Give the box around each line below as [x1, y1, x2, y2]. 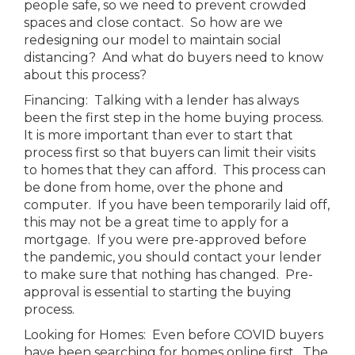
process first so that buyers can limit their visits [24, 145, 315, 160]
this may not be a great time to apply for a [24, 215, 288, 230]
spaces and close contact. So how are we [24, 15, 283, 30]
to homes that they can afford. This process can [24, 162, 326, 177]
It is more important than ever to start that [24, 128, 293, 143]
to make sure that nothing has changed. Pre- [24, 267, 313, 282]
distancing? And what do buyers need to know [24, 50, 323, 65]
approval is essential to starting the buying [24, 284, 292, 300]
